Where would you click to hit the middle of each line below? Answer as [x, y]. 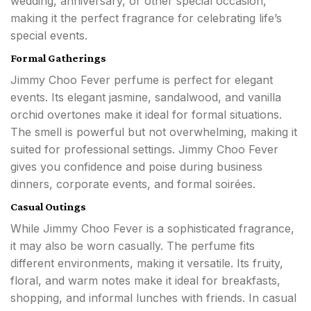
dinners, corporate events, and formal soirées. [133, 184]
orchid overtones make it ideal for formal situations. [146, 115]
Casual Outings [48, 207]
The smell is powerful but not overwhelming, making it [154, 132]
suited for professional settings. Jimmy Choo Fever [144, 150]
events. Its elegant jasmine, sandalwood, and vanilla [146, 98]
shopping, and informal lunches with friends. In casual [153, 298]
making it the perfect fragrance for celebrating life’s [146, 18]
